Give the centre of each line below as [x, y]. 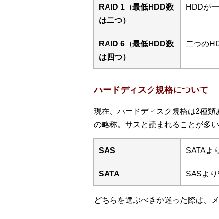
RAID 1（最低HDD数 [136, 7]
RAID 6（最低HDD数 [136, 44]
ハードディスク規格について [151, 90]
